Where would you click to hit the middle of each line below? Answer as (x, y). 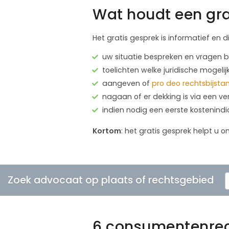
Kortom (107, 131)
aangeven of (127, 83)
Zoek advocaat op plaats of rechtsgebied (111, 180)
